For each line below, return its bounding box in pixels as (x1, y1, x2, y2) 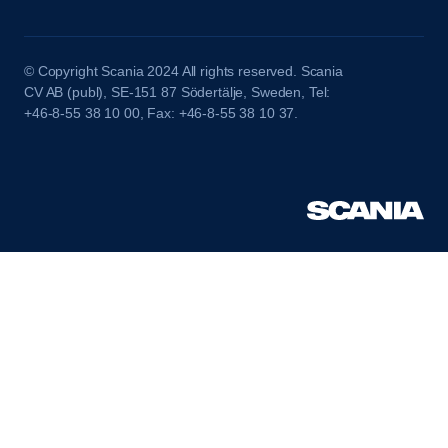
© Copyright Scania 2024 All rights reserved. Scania (24, 63, 343, 80)
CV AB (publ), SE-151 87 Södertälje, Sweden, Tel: (24, 84, 331, 101)
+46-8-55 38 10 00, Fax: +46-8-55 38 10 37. (24, 105, 299, 122)
